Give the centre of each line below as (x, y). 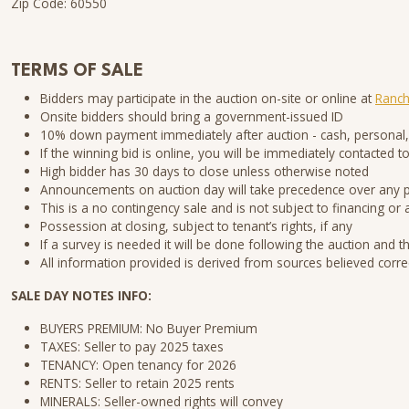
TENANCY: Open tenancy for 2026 (138, 365)
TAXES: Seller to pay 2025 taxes (132, 346)
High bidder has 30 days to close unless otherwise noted (204, 171)
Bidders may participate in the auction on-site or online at (208, 98)
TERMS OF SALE (77, 71)
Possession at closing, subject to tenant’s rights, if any (196, 226)
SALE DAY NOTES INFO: (81, 295)
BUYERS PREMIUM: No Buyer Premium (149, 328)
